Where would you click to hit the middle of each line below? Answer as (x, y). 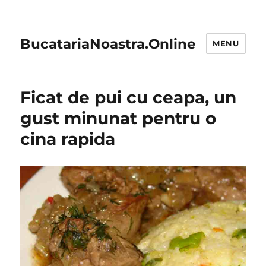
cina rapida (68, 139)
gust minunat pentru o (118, 118)
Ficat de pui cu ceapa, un (129, 97)
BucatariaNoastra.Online (108, 44)
